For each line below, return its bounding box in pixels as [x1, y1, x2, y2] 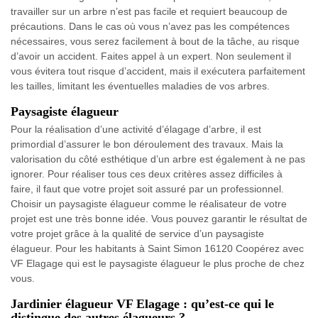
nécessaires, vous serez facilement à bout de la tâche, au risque [11, 35, 300, 48]
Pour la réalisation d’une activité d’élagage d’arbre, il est [11, 124, 261, 136]
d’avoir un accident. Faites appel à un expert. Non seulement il [11, 50, 291, 62]
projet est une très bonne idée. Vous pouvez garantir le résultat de [11, 213, 307, 225]
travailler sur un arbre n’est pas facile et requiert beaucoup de [11, 6, 287, 18]
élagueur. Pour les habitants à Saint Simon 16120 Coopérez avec [11, 243, 304, 255]
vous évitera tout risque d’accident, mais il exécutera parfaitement [11, 65, 305, 77]
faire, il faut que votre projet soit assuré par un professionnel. [11, 183, 284, 195]
